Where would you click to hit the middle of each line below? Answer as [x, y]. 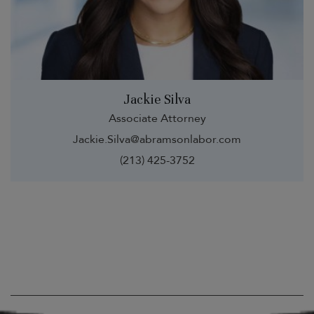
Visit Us [34, 280]
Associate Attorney [157, 118]
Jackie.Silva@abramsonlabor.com [157, 139]
